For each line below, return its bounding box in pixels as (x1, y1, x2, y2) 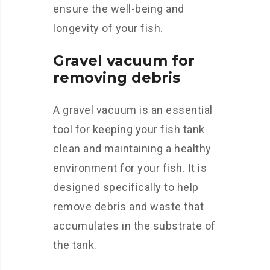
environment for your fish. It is (53, 162, 207, 174)
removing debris (53, 69, 180, 86)
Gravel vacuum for (53, 52, 195, 69)
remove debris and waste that (53, 200, 204, 213)
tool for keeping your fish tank (53, 123, 205, 136)
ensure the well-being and (53, 2, 184, 15)
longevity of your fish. (53, 22, 163, 34)
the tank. (53, 239, 97, 251)
